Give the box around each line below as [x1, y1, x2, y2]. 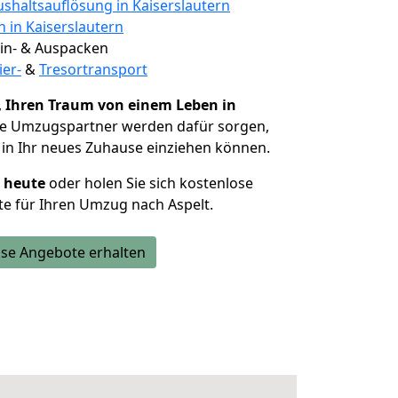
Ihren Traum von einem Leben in [5, 95, 236, 115]
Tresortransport [39, 60, 147, 79]
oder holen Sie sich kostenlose [45, 173, 253, 193]
